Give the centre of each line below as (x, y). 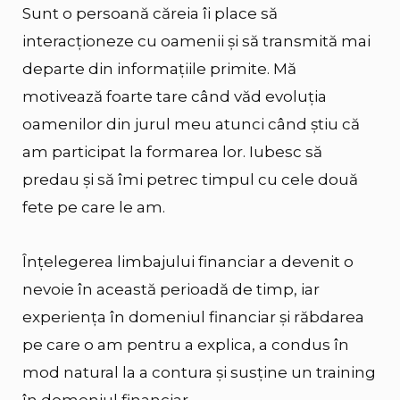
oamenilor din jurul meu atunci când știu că (191, 124)
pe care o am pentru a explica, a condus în (186, 344)
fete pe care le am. (94, 207)
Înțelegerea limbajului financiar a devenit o (188, 261)
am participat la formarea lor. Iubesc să (172, 151)
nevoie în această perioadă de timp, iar (171, 289)
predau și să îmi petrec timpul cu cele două (190, 179)
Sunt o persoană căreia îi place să (150, 13)
